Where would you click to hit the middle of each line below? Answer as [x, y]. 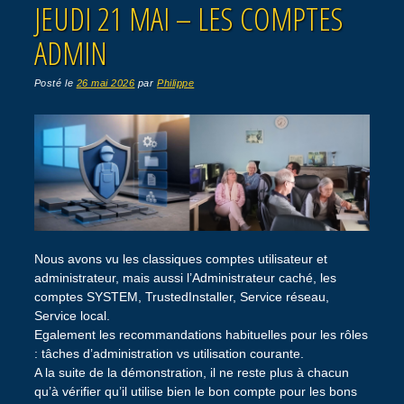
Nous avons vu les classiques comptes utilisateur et [180, 259]
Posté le [55, 83]
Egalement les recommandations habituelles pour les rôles [201, 335]
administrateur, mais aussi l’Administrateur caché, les [185, 278]
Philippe [176, 83]
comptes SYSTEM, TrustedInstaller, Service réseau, [181, 297]
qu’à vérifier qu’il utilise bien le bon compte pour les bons [195, 392]
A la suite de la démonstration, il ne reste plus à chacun [191, 373]
